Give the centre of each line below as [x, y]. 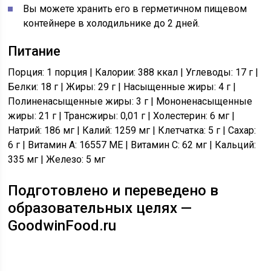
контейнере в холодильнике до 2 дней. [112, 23]
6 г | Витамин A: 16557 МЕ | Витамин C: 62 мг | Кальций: [132, 145]
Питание [34, 51]
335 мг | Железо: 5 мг [57, 159]
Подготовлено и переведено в [113, 191]
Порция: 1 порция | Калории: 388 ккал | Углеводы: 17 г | [133, 72]
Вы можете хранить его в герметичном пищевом [135, 9]
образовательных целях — [100, 208]
